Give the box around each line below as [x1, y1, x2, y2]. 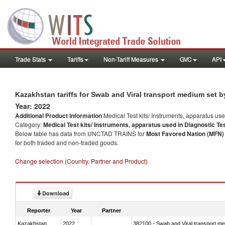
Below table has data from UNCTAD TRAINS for [15, 129, 146, 138]
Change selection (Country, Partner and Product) [15, 157, 148, 165]
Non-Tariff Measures [103, 55, 160, 63]
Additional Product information [15, 111, 102, 120]
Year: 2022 [15, 101, 50, 111]
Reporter [27, 207, 50, 213]
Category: [15, 120, 43, 129]
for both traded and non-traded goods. [15, 138, 119, 147]
